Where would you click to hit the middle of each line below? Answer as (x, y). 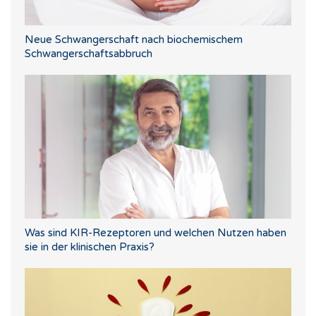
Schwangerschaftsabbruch (89, 54)
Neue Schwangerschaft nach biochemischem (134, 40)
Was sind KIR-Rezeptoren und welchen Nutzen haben (156, 233)
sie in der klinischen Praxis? (90, 247)
